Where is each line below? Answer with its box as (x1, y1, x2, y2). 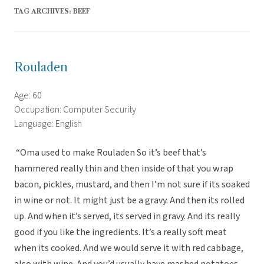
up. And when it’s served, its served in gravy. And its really (14, 210, 240, 223)
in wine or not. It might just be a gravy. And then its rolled (14, 194, 245, 207)
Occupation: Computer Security (14, 103, 136, 117)
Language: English (14, 117, 82, 131)
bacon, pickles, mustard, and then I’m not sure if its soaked (14, 178, 250, 192)
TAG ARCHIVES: (14, 7, 73, 16)
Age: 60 (14, 89, 42, 103)
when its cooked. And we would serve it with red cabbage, (14, 242, 243, 255)
